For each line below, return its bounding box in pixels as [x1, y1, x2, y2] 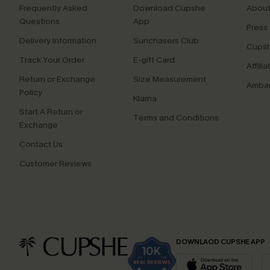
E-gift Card [133, 54, 175, 66]
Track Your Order [19, 54, 84, 66]
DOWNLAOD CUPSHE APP [176, 237, 265, 246]
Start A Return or [19, 106, 83, 118]
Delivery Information [19, 35, 96, 46]
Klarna [133, 93, 157, 104]
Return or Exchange [19, 74, 95, 85]
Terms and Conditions [133, 112, 219, 124]
